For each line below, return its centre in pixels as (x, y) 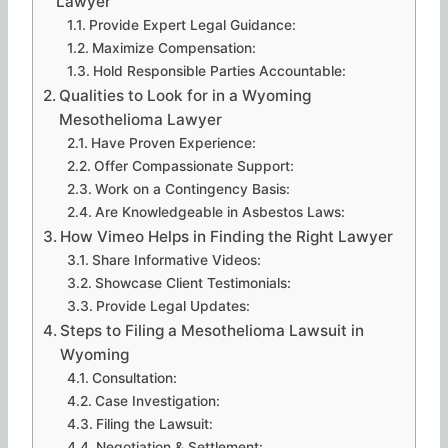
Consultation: (134, 377)
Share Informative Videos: (176, 259)
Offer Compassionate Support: (193, 165)
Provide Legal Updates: (172, 305)
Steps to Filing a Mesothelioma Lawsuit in (212, 330)
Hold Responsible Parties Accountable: (219, 70)
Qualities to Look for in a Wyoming (185, 95)
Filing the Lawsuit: (154, 423)
